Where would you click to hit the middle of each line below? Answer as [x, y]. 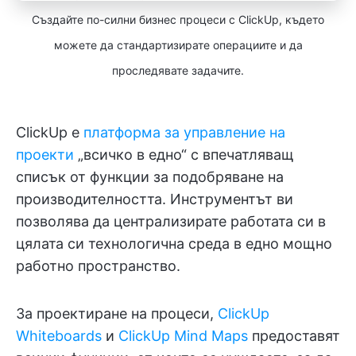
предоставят [294, 335]
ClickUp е [50, 132]
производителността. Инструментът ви [155, 199]
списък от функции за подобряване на [150, 176]
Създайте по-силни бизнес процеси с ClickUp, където [178, 19]
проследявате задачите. [178, 70]
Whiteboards [59, 335]
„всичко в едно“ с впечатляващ [184, 154]
